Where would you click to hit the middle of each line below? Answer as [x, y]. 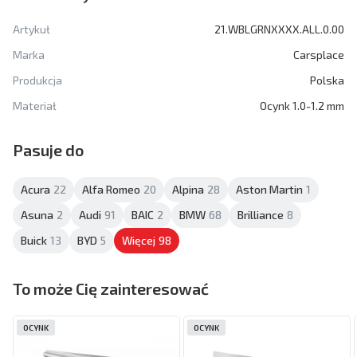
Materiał [35, 105]
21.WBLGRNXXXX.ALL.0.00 [279, 29]
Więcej [139, 240]
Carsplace [319, 54]
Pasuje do [48, 149]
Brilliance [261, 214]
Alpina [188, 189]
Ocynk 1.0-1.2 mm [302, 105]
